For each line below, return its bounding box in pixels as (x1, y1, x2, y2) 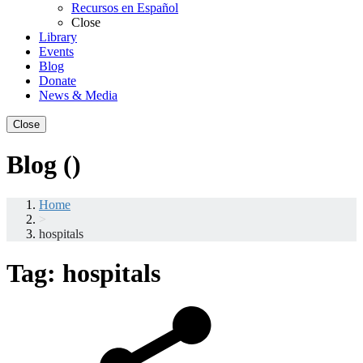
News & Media (39, 88, 117, 103)
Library (39, 30, 77, 45)
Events (39, 45, 74, 59)
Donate (39, 74, 76, 88)
